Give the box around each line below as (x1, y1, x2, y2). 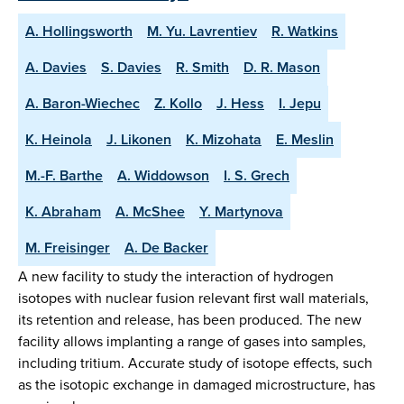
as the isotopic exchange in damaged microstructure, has (18, 374, 375, 396)
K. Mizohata (186, 129, 262, 151)
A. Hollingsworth (25, 21, 133, 42)
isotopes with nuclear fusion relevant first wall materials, (18, 288, 369, 309)
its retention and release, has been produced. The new (18, 309, 362, 331)
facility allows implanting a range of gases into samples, (18, 331, 366, 353)
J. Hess (216, 93, 264, 115)
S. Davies (101, 57, 161, 78)
